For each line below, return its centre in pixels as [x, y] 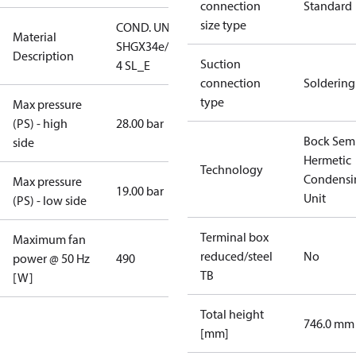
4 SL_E [133, 65]
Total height [232, 314]
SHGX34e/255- [154, 46]
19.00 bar [140, 191]
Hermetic [327, 160]
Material [35, 37]
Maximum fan [49, 239]
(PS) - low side [50, 200]
